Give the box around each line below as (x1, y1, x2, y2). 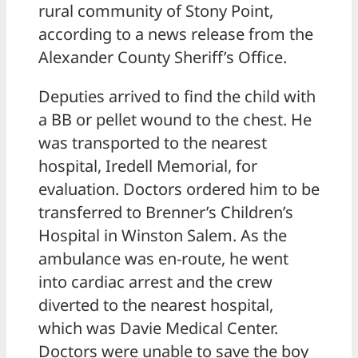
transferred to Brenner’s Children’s (38, 201, 293, 223)
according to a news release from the (38, 22, 313, 45)
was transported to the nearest (38, 131, 267, 153)
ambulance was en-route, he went (38, 247, 288, 269)
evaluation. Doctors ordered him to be (38, 177, 320, 200)
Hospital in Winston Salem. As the (38, 224, 287, 246)
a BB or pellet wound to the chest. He (38, 108, 312, 130)
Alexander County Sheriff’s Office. (38, 46, 287, 68)
